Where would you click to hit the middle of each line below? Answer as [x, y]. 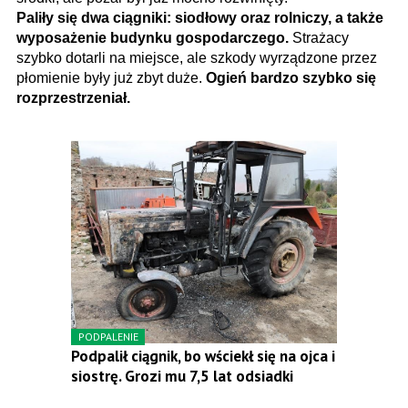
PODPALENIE [108, 337]
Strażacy [319, 38]
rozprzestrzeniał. [73, 98]
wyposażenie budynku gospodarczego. [153, 38]
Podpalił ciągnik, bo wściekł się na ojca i [203, 357]
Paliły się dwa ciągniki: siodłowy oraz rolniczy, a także [200, 18]
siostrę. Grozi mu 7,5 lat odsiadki [182, 377]
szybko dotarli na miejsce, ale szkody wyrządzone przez [197, 58]
